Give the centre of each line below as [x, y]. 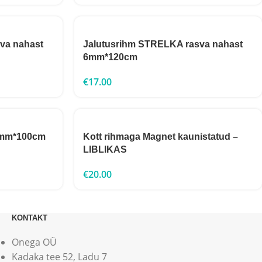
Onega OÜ [34, 242]
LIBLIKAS [105, 149]
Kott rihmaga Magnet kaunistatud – [161, 137]
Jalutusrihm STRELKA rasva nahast [163, 44]
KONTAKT [30, 218]
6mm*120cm [110, 57]
